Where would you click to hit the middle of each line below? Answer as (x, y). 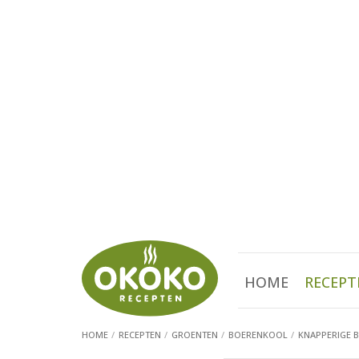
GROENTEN (195, 335)
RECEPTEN (140, 335)
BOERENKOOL (258, 335)
